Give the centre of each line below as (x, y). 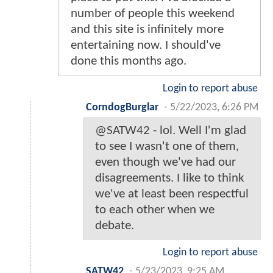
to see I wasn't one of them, (167, 147)
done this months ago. (129, 62)
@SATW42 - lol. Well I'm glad (171, 131)
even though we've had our (165, 163)
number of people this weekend (153, 14)
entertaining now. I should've (146, 46)
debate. (115, 226)
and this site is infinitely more (147, 30)
